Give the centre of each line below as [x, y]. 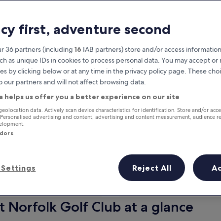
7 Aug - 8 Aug [37, 192]
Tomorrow [37, 182]
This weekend [184, 182]
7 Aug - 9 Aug [184, 192]
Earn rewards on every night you [111, 111]
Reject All [152, 167]
